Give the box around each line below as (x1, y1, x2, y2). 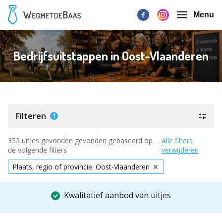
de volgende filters (8, 145, 67, 155)
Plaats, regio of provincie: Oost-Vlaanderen (12, 162, 150, 171)
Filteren (16, 111, 46, 121)
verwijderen (161, 145, 199, 155)
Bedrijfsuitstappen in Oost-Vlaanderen (13, 48, 209, 64)
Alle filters (161, 136, 193, 145)
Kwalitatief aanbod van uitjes (64, 190, 171, 201)
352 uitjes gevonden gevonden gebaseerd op (8, 136, 153, 145)
